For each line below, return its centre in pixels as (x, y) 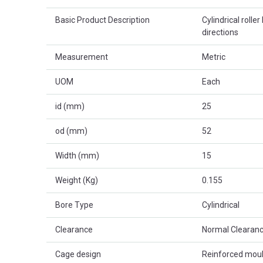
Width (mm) (77, 156)
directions (220, 33)
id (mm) (70, 107)
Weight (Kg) (77, 181)
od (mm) (71, 131)
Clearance (74, 230)
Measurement (82, 57)
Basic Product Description (102, 20)
